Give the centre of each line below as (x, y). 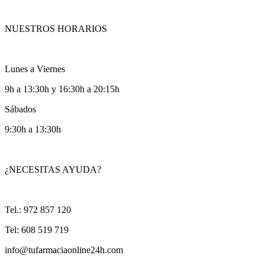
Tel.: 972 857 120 (38, 209)
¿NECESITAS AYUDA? (53, 169)
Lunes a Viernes (35, 69)
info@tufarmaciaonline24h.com (64, 250)
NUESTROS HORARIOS (56, 28)
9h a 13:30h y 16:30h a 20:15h (62, 89)
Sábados (20, 109)
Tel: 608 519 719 (37, 230)
